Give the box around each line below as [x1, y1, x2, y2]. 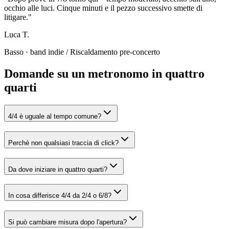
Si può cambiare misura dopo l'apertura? [8, 218, 127, 226]
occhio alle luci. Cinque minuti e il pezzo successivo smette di [4, 4, 202, 13]
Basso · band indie [4, 48, 64, 57]
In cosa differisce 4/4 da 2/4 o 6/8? [8, 192, 111, 200]
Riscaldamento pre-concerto [70, 48, 160, 57]
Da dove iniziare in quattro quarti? [8, 165, 107, 173]
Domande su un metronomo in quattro [4, 67, 204, 81]
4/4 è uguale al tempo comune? [8, 112, 101, 121]
